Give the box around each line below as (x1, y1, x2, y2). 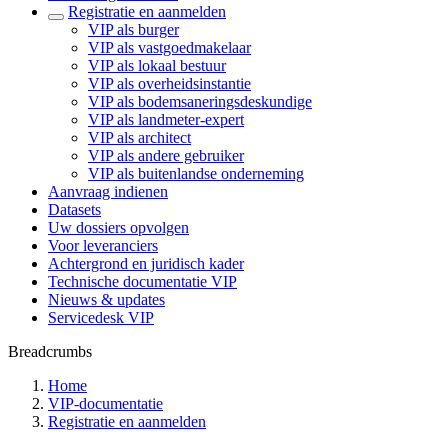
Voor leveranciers (48, 237, 158, 254)
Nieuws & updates (48, 291, 165, 308)
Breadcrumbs (8, 343, 92, 360)
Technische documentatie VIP (48, 273, 237, 290)
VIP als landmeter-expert (88, 111, 244, 128)
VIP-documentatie (48, 395, 163, 412)
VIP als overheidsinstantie (88, 75, 251, 92)
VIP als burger (88, 21, 179, 38)
